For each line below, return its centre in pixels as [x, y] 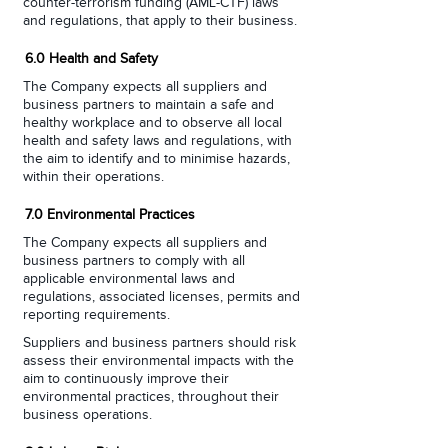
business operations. [87, 415]
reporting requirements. [96, 315]
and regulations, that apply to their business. [160, 21]
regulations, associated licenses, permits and [161, 297]
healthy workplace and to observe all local [152, 123]
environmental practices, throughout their [151, 397]
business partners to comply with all [134, 261]
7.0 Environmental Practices [110, 215]
